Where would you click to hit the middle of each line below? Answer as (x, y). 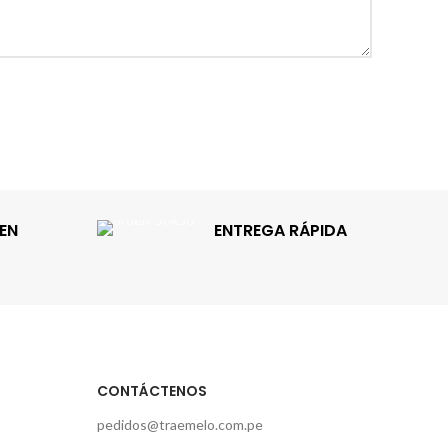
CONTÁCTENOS (151, 391)
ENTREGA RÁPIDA (280, 230)
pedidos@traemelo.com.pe (179, 424)
